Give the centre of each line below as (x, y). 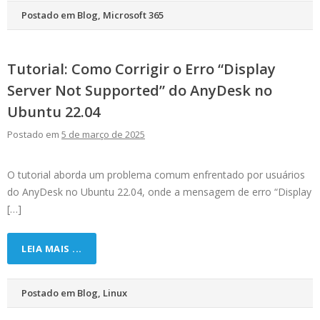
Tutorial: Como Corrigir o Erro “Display (141, 69)
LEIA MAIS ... (52, 249)
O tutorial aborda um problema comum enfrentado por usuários (156, 175)
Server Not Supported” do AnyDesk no (140, 91)
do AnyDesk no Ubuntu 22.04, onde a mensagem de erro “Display (159, 192)
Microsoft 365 (133, 15)
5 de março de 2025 (103, 135)
